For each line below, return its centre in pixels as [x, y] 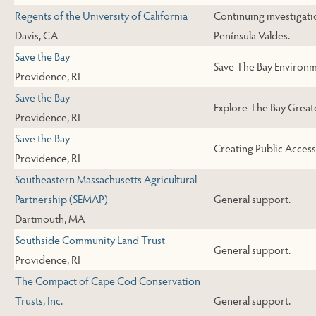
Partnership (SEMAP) [61, 199]
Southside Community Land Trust [90, 240]
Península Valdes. [252, 35]
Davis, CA [36, 35]
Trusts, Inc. [39, 300]
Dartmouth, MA [50, 219]
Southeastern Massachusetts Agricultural [106, 179]
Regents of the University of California [101, 16]
